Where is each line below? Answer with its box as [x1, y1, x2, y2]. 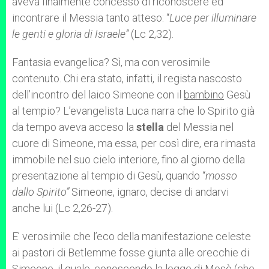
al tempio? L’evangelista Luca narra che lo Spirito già [12, 104, 255, 117]
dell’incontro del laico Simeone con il [12, 88, 184, 101]
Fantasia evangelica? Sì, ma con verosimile [12, 56, 210, 68]
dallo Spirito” [12, 186, 71, 198]
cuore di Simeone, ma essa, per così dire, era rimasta [12, 137, 256, 150]
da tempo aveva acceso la [12, 121, 136, 133]
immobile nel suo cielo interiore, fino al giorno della [12, 153, 245, 166]
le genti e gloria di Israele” [12, 28, 128, 40]
